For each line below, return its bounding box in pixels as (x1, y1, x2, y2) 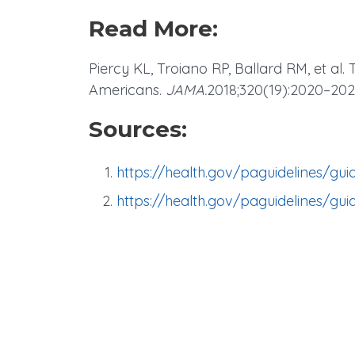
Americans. (89, 81, 166, 100)
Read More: (89, 15, 218, 43)
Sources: (89, 116, 187, 143)
